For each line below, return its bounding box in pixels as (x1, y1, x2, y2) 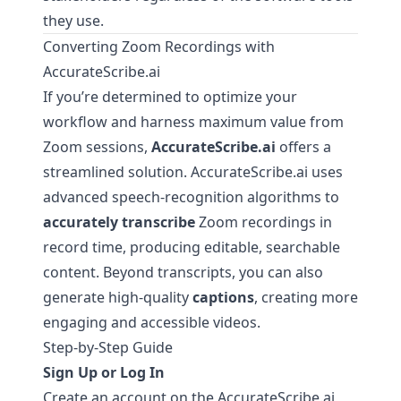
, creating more (254, 287, 358, 307)
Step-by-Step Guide (43, 337, 173, 357)
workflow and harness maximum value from (43, 112, 344, 132)
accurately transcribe (43, 212, 195, 232)
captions (192, 287, 254, 307)
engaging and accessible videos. (43, 312, 260, 332)
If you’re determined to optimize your (43, 87, 297, 107)
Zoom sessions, (43, 137, 151, 157)
